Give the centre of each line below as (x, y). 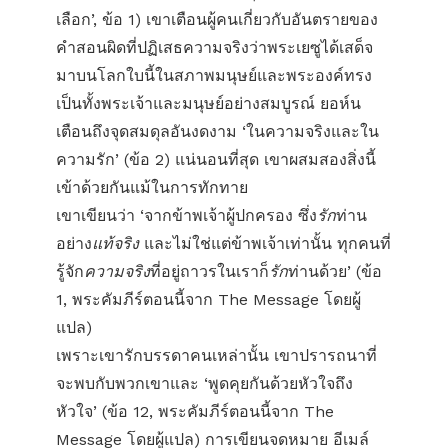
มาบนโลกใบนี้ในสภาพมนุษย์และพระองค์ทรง (214, 75)
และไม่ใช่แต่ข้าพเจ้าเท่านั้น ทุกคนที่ (265, 243)
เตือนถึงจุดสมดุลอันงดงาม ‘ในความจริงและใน (217, 131)
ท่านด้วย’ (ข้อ (335, 271)
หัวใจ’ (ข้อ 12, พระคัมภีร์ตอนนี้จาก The (195, 411)
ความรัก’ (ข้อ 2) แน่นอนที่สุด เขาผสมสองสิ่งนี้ (216, 159)
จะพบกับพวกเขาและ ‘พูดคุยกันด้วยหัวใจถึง (204, 383)
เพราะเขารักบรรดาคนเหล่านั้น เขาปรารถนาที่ (216, 355)
